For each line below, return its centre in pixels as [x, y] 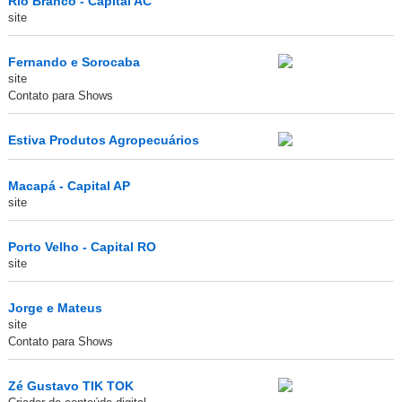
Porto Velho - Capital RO [82, 247]
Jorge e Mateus [55, 308]
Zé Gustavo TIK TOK [70, 386]
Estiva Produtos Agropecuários [103, 140]
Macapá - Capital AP [69, 186]
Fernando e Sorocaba [74, 62]
